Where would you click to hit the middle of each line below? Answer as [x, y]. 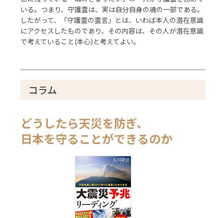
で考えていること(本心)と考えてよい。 [81, 42]
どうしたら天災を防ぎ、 [85, 123]
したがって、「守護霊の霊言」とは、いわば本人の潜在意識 [112, 20]
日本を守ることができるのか [97, 139]
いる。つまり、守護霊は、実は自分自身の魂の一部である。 [112, 9]
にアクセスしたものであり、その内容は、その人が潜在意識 [112, 31]
